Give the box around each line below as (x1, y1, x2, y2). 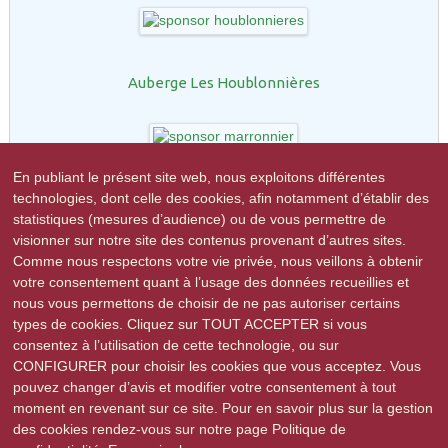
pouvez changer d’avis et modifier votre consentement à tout (13, 379, 397, 395)
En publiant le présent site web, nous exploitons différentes (13, 169, 386, 185)
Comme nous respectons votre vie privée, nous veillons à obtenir (13, 253, 424, 269)
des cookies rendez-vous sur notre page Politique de (13, 421, 347, 437)
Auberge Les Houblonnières (127, 74, 320, 92)
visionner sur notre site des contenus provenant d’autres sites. (13, 232, 407, 248)
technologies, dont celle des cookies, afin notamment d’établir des (13, 190, 430, 206)
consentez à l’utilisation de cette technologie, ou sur (13, 337, 340, 353)
